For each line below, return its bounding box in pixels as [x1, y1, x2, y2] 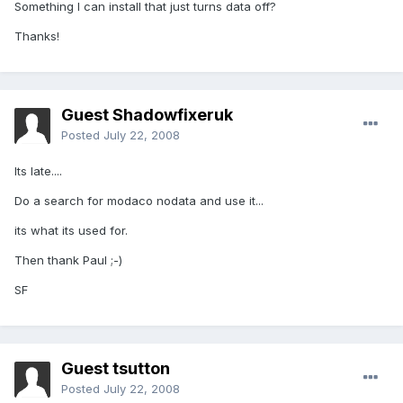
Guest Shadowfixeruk [61, 105, 233, 125]
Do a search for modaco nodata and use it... [14, 193, 264, 209]
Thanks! [14, 29, 59, 44]
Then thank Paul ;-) [14, 253, 122, 268]
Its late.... [14, 164, 62, 179]
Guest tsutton [61, 359, 170, 379]
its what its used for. [14, 223, 128, 238]
